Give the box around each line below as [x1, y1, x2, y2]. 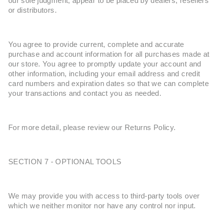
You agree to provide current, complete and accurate [8, 41, 184, 48]
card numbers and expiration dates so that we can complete [8, 80, 209, 88]
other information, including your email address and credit [8, 70, 200, 78]
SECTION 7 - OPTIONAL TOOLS [8, 158, 122, 166]
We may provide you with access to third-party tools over [8, 192, 200, 200]
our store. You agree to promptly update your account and [8, 60, 201, 68]
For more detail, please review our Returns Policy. [8, 124, 176, 131]
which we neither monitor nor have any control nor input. [8, 202, 196, 210]
